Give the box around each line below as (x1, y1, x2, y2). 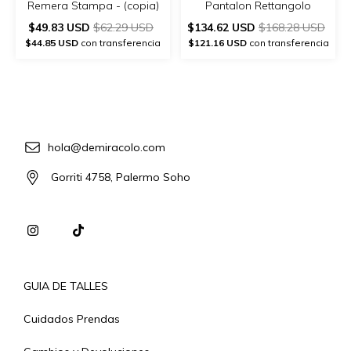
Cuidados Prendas (24, 312, 120, 327)
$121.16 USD (187, 36, 247, 49)
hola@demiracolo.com (48, 140, 166, 155)
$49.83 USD (28, 20, 93, 34)
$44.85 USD (25, 36, 78, 49)
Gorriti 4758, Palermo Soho (48, 170, 191, 185)
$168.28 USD (259, 20, 325, 34)
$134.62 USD (187, 20, 259, 34)
